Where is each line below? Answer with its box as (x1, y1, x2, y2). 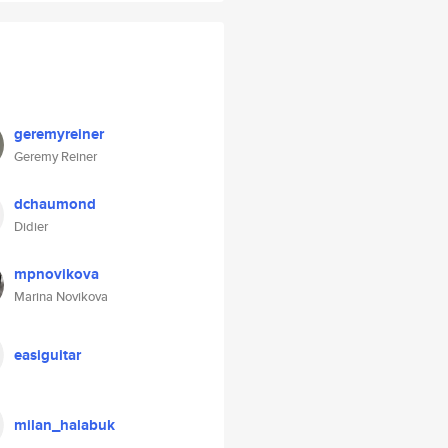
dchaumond (14, 193, 96, 215)
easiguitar (14, 344, 81, 366)
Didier (14, 217, 48, 236)
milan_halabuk (14, 414, 115, 436)
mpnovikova (14, 263, 99, 285)
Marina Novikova (14, 287, 108, 306)
